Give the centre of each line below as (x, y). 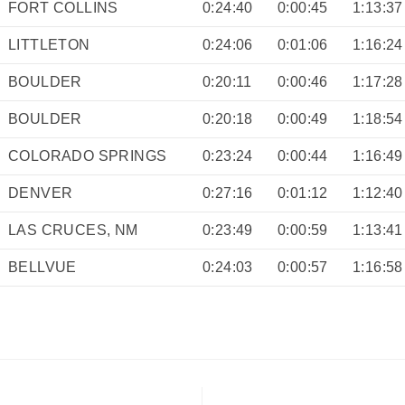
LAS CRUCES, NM (73, 230)
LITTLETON (49, 44)
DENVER (41, 193)
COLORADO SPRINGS (88, 155)
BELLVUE (42, 267)
